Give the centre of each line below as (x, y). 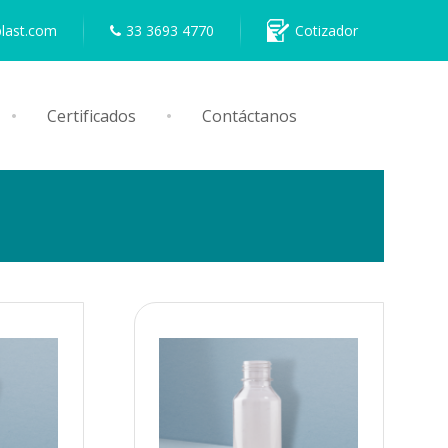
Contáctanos (249, 115)
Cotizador (326, 30)
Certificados (91, 115)
